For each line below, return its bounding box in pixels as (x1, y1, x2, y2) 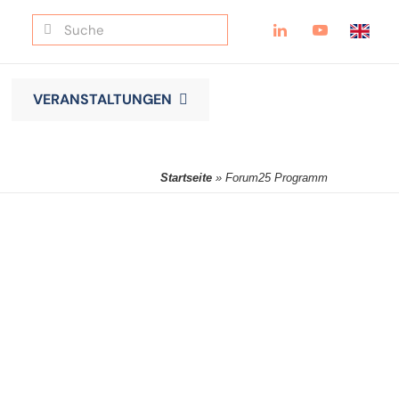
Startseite (160, 171, 213, 185)
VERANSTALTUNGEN (32, 90, 172, 110)
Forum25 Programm (225, 171, 329, 185)
